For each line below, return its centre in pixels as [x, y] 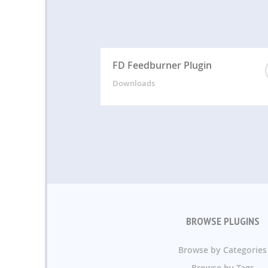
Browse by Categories [223, 250]
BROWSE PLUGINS [223, 221]
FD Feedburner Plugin [162, 66]
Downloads [133, 83]
